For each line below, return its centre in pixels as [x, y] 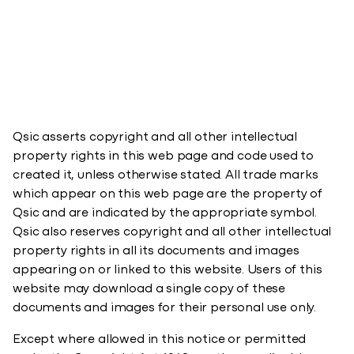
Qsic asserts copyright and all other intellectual [155, 137]
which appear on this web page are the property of [168, 194]
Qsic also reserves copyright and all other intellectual [172, 232]
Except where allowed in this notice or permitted [160, 340]
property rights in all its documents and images [156, 251]
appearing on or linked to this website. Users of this [168, 270]
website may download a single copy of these [149, 289]
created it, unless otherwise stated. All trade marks [166, 175]
